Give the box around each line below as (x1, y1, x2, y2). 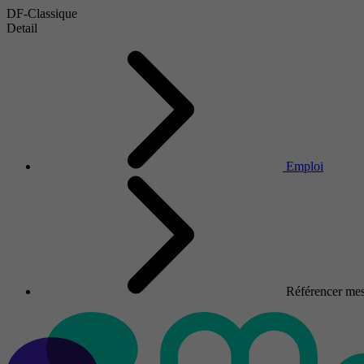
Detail (6, 21, 37, 35)
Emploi (286, 159, 323, 173)
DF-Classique (6, 6, 77, 20)
